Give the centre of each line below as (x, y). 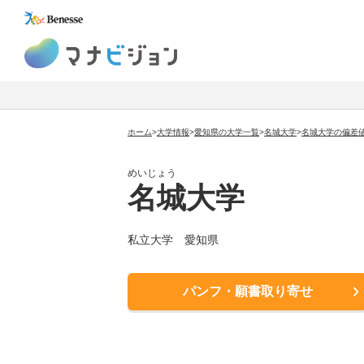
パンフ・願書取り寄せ (247, 291)
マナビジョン (212, 47)
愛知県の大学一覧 (227, 132)
